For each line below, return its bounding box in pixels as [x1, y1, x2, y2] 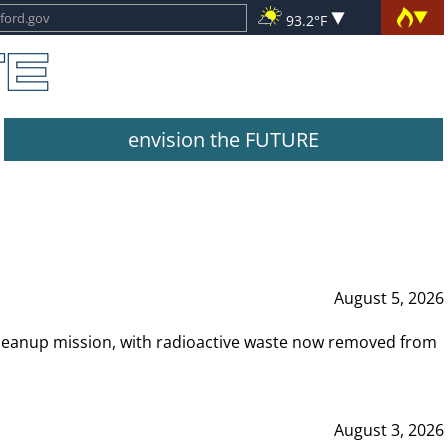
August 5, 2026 [333, 286, 444, 309]
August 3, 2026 [333, 418, 444, 441]
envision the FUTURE [128, 126, 320, 153]
